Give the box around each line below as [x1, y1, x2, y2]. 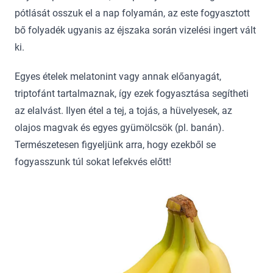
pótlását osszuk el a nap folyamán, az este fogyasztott [15, 7, 250, 19]
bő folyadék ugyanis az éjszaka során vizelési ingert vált [15, 24, 256, 36]
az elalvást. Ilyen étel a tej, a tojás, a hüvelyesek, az [15, 104, 232, 116]
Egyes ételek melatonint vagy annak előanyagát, [15, 70, 221, 82]
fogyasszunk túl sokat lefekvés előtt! [15, 155, 171, 168]
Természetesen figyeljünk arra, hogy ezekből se [15, 138, 216, 151]
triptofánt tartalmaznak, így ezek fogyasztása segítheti [15, 87, 249, 99]
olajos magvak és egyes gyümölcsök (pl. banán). [15, 121, 224, 133]
